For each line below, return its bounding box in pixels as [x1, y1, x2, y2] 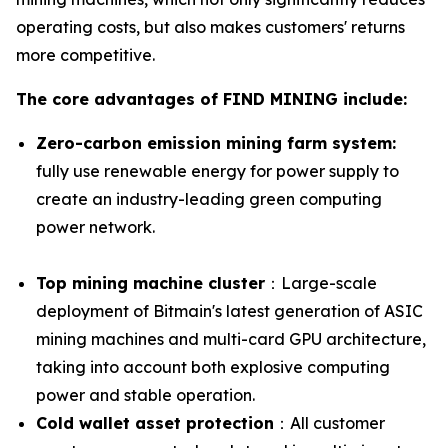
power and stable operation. [36, 385, 255, 406]
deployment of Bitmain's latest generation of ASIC [36, 301, 423, 322]
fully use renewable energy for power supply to [36, 161, 399, 182]
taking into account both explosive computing [36, 357, 390, 378]
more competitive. [16, 45, 155, 66]
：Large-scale [265, 273, 377, 294]
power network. [36, 217, 155, 238]
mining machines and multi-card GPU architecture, [36, 329, 426, 350]
